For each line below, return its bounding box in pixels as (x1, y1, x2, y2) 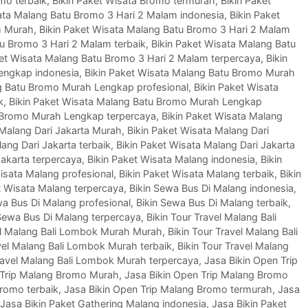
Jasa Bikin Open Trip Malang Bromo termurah (64, 283, 272, 296)
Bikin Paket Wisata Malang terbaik (119, 168, 274, 180)
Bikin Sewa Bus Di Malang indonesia (129, 182, 294, 195)
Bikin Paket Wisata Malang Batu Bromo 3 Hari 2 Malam (39, 23, 290, 36)
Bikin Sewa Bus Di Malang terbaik (136, 197, 288, 209)
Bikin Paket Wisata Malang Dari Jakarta (116, 139, 295, 151)
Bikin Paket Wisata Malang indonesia (87, 153, 255, 166)
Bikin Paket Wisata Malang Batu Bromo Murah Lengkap (9, 96, 262, 108)
